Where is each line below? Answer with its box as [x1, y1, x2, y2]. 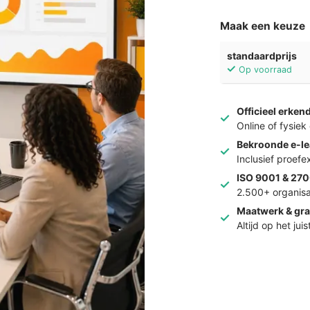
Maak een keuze [220, 19, 306, 33]
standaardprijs [227, 50, 298, 62]
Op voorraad [239, 64, 293, 75]
